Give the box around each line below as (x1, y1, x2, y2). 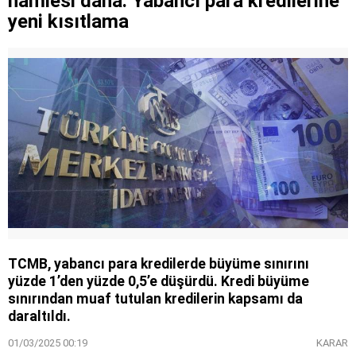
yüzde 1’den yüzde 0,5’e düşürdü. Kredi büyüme (8, 273, 309, 289)
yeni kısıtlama (8, 10, 129, 33)
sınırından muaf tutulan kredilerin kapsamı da (8, 290, 303, 307)
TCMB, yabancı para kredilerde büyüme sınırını (8, 255, 309, 272)
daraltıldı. (8, 308, 71, 324)
